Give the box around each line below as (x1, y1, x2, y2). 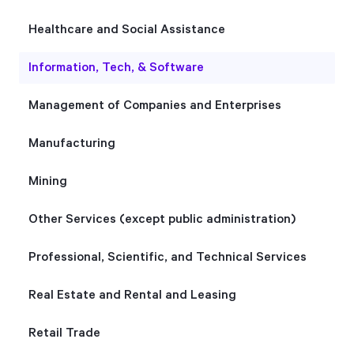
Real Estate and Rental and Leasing (28, 288, 236, 303)
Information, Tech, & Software (28, 60, 204, 75)
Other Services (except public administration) (28, 212, 296, 227)
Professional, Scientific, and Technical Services (28, 250, 307, 265)
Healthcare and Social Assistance (28, 22, 225, 37)
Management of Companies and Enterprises (28, 98, 281, 113)
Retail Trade (28, 326, 100, 341)
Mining (28, 174, 67, 189)
